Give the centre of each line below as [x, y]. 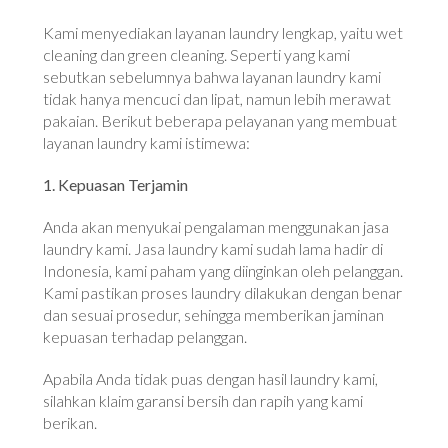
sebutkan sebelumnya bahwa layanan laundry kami [212, 76]
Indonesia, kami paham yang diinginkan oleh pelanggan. [223, 270]
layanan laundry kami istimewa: [147, 142]
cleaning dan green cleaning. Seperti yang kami [197, 54]
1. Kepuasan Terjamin [116, 184]
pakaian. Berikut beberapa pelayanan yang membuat [220, 120]
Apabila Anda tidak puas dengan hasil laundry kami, [211, 378]
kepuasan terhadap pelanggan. [145, 336]
